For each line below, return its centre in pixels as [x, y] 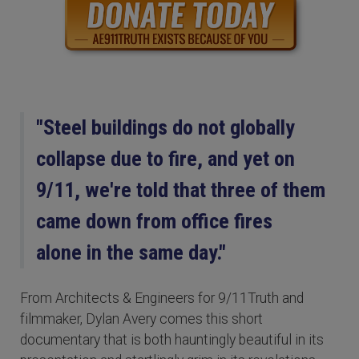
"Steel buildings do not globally [165, 128]
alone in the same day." [131, 253]
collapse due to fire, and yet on [165, 159]
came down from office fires [154, 222]
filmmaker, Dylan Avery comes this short [141, 319]
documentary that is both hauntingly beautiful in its [172, 340]
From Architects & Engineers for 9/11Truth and [162, 298]
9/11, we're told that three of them [181, 190]
